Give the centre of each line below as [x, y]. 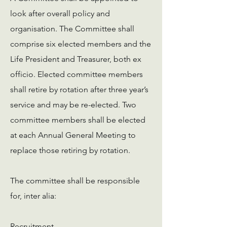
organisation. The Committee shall [72, 29]
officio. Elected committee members [77, 74]
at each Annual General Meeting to [73, 135]
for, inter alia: [33, 196]
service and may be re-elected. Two [73, 105]
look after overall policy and [60, 13]
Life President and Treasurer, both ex [76, 59]
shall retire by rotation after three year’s [79, 89]
